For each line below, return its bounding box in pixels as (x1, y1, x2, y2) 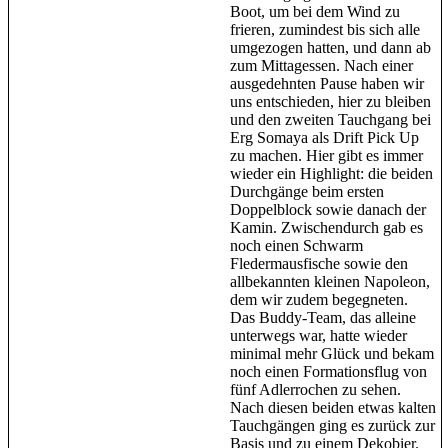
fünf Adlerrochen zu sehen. (230, 380, 401, 398)
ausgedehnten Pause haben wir (230, 74, 424, 92)
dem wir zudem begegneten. (230, 290, 408, 308)
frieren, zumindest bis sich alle (230, 20, 420, 38)
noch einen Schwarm (230, 236, 363, 254)
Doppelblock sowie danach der (230, 200, 426, 218)
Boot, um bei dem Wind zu (230, 2, 400, 20)
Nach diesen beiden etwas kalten (230, 398, 436, 416)
